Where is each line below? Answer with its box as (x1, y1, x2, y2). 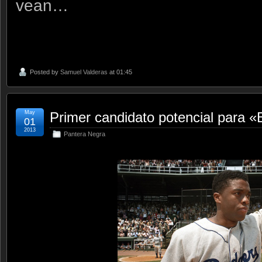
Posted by (30, 68, 60, 75)
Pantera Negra (64, 130, 105, 137)
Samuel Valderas (60, 68, 108, 75)
